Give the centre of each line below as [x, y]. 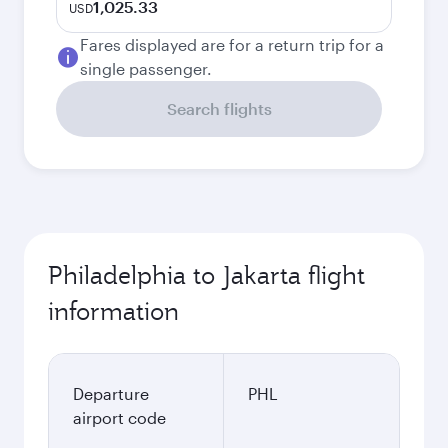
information [113, 311]
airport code [119, 417]
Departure [111, 393]
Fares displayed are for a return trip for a [232, 44]
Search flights [219, 108]
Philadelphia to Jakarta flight [206, 275]
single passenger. [146, 68]
